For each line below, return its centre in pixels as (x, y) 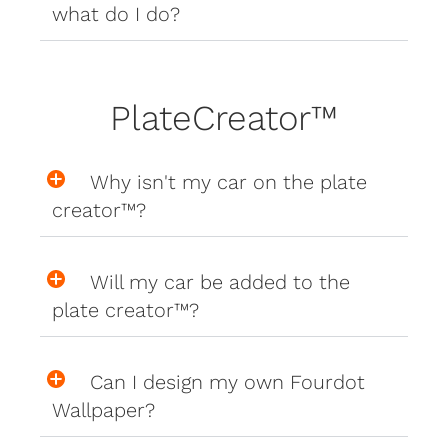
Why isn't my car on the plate (229, 182)
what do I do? (116, 14)
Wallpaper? (104, 410)
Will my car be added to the (220, 282)
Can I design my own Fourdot (228, 382)
